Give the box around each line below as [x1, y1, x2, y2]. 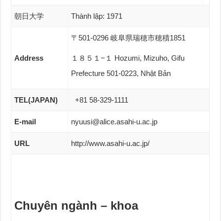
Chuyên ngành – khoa [14, 199, 139, 213]
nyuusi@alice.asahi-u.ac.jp [71, 117, 158, 126]
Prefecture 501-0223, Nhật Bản [71, 69, 171, 78]
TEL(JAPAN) [14, 96, 58, 105]
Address [14, 54, 44, 63]
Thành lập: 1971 [71, 12, 123, 21]
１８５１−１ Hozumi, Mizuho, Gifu [71, 54, 185, 63]
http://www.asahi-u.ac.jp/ [71, 139, 150, 148]
